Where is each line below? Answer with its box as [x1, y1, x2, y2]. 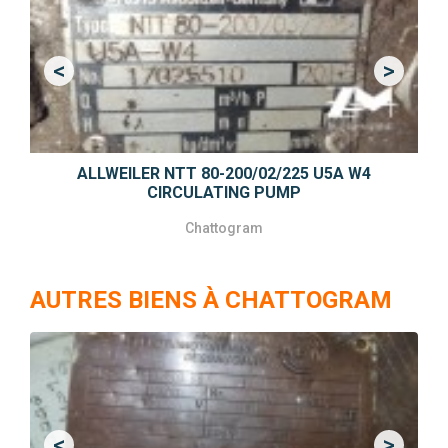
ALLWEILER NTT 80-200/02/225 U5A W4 [77, 163, 371, 183]
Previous [57, 71, 121, 91]
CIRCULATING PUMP [147, 182, 301, 202]
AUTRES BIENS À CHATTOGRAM [30, 286, 392, 314]
